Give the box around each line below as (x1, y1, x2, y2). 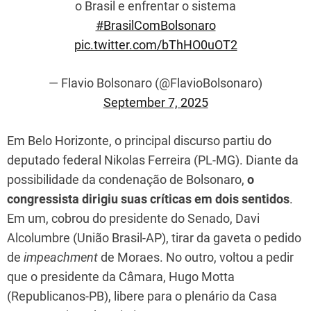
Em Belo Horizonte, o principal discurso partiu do (7, 133, 271, 148)
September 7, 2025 (103, 94, 208, 110)
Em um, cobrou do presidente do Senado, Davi (7, 210, 260, 226)
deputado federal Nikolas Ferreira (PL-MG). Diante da (7, 152, 299, 167)
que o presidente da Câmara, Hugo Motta (7, 269, 235, 284)
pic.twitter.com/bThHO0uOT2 (74, 37, 237, 52)
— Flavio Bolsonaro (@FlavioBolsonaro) (49, 75, 262, 90)
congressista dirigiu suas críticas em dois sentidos (7, 191, 289, 206)
